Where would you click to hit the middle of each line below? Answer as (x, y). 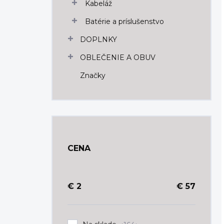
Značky (93, 75)
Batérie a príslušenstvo (124, 21)
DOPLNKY (98, 39)
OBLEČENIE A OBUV (118, 57)
